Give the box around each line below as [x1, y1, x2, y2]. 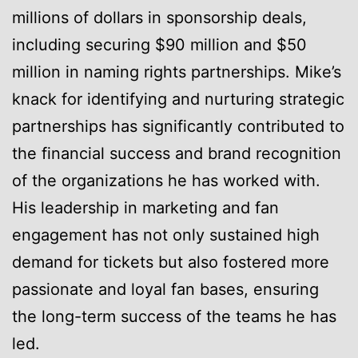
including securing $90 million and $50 [12, 34, 307, 54]
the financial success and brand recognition [12, 143, 341, 163]
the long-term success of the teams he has [12, 306, 336, 326]
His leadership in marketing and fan [12, 197, 279, 217]
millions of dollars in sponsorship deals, [12, 7, 307, 27]
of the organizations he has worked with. [12, 170, 320, 190]
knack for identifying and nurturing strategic [12, 89, 344, 109]
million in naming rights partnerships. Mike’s [12, 62, 341, 82]
